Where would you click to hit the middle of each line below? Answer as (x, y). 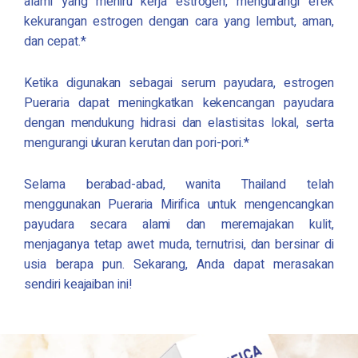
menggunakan (66, 205)
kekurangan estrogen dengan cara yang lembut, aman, (179, 21)
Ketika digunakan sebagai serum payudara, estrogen (179, 83)
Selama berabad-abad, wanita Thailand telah (179, 185)
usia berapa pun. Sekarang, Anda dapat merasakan (179, 265)
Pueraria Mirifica (154, 205)
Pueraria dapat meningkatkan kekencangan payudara (179, 103)
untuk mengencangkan (267, 205)
